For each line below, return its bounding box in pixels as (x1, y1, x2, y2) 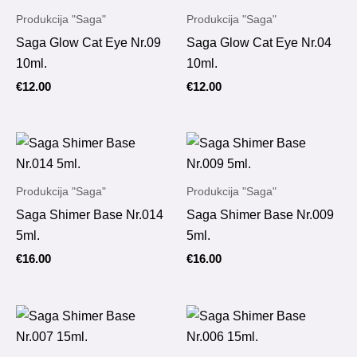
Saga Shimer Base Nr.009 (186, 207, 334, 222)
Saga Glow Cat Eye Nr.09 (16, 34, 161, 49)
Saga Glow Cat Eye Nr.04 (186, 34, 331, 49)
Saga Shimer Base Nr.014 (16, 207, 163, 222)
